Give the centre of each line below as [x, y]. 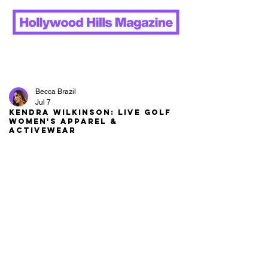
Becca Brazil [56, 92]
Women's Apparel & [63, 121]
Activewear [42, 130]
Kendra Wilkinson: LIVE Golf [90, 112]
